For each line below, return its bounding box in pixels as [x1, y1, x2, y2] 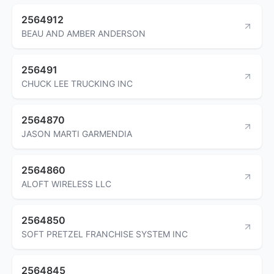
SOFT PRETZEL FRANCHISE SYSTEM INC [21, 228, 188, 239]
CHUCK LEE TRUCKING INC [21, 78, 133, 89]
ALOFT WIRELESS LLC [21, 178, 111, 189]
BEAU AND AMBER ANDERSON [21, 28, 146, 39]
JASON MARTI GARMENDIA [21, 128, 132, 139]
